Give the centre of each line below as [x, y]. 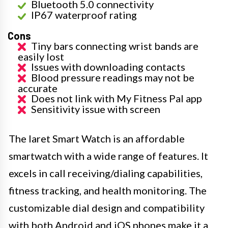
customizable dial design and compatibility [107, 208]
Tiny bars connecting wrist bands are [115, 46]
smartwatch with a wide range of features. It [108, 156]
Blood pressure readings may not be [113, 77]
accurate [38, 88]
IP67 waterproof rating [84, 15]
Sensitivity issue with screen [96, 109]
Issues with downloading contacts [108, 67]
